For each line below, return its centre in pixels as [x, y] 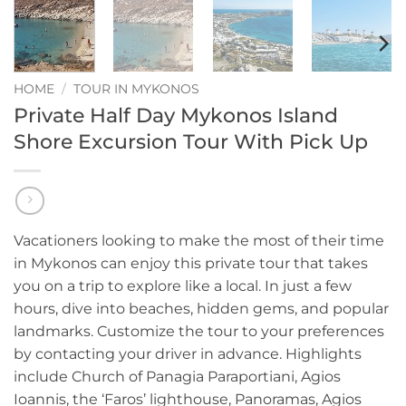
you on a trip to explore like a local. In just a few [183, 286]
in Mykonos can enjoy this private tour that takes [191, 264]
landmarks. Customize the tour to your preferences [199, 332]
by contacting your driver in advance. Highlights [188, 354]
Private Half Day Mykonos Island [176, 115]
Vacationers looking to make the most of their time [199, 241]
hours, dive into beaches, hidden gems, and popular [201, 309]
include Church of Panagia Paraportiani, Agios [177, 377]
